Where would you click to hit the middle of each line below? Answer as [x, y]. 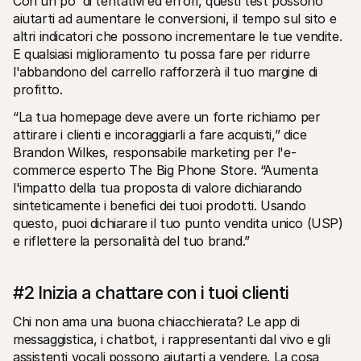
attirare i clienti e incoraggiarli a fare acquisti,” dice [160, 134]
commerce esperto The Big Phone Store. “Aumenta [166, 170]
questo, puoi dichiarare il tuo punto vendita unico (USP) [178, 223]
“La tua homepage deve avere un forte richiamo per [167, 116]
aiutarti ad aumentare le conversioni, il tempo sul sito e [175, 18]
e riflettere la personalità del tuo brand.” [131, 241]
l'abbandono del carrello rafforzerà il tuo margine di [165, 71]
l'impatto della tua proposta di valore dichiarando [158, 187]
